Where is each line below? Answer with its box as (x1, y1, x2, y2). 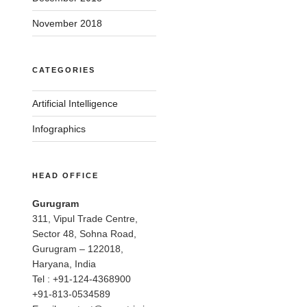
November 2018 (32, 18, 103, 29)
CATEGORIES (32, 66, 96, 75)
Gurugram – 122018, (32, 243, 124, 255)
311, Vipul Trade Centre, (32, 213, 138, 225)
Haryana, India (32, 258, 97, 270)
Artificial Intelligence (32, 98, 119, 110)
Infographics (32, 123, 86, 135)
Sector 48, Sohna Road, (32, 228, 137, 240)
